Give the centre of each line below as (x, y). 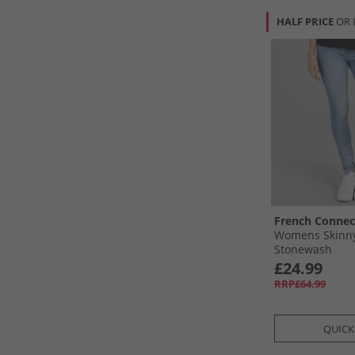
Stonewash (303, 249)
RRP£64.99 (300, 284)
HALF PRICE (306, 21)
